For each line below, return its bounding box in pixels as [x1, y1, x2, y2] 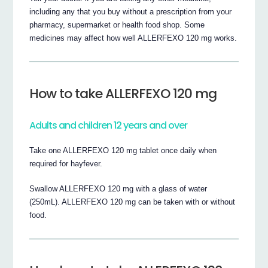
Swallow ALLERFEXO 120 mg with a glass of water [29, 184, 208, 193]
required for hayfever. [29, 159, 103, 168]
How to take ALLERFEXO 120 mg [29, 84, 217, 103]
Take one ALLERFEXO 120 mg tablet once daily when [29, 145, 217, 155]
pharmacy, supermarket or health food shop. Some [29, 20, 205, 29]
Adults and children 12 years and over [29, 118, 188, 133]
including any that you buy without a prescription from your [29, 7, 232, 16]
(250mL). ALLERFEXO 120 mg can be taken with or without [29, 197, 236, 206]
